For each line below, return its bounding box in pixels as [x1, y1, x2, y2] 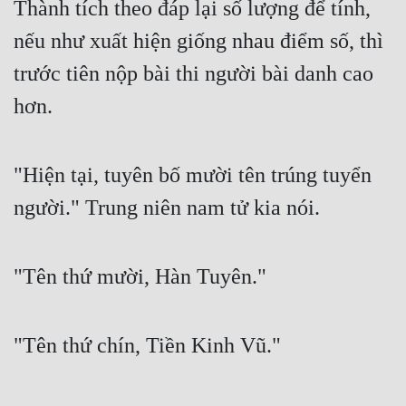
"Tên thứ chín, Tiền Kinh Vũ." [14, 333, 281, 358]
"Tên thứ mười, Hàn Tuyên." [14, 265, 266, 289]
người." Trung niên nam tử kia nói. [14, 196, 320, 220]
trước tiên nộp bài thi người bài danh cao [14, 62, 373, 86]
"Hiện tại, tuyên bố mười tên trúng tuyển [14, 163, 372, 188]
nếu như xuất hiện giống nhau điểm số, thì [14, 29, 383, 53]
